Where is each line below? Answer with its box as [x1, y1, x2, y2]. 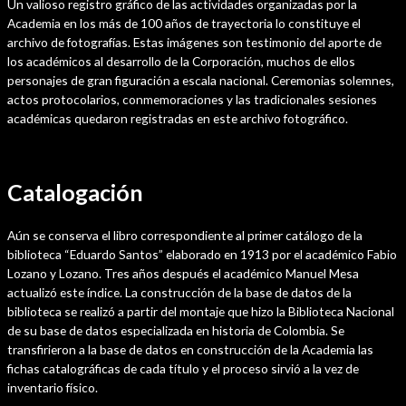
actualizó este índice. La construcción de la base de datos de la [7, 284, 352, 300]
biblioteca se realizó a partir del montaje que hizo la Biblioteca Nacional [7, 303, 394, 319]
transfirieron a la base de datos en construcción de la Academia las [7, 341, 373, 357]
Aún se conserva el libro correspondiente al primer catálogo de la [7, 227, 362, 243]
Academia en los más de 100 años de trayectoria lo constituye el [7, 15, 361, 32]
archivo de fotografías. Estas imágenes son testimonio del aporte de [7, 34, 382, 51]
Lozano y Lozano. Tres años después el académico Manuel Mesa [7, 265, 359, 281]
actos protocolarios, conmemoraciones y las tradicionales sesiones [7, 92, 377, 108]
